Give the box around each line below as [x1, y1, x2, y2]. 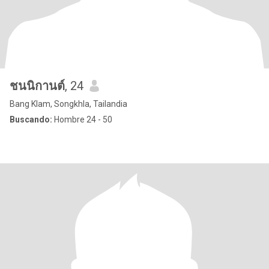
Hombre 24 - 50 [52, 115, 112, 124]
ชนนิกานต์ [10, 79, 65, 93]
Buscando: [10, 115, 52, 124]
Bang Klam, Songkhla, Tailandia [10, 99, 127, 109]
